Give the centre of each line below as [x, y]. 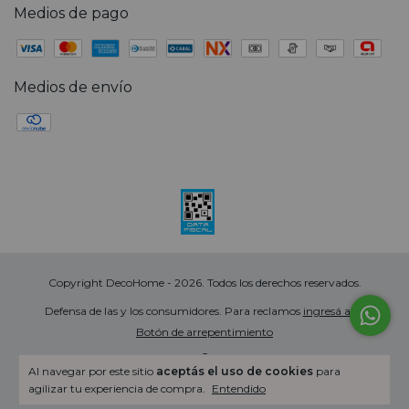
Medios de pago [71, 14]
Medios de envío [73, 88]
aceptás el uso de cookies [235, 371]
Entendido [239, 388]
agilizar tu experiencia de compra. [118, 388]
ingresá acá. [334, 311]
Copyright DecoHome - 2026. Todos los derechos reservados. [204, 283]
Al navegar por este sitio [92, 371]
